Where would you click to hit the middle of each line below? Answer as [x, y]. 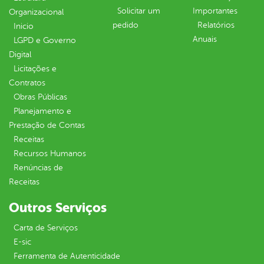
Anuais [205, 39]
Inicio [24, 27]
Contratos [27, 83]
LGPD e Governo [45, 41]
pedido [126, 25]
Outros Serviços [58, 208]
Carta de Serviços [46, 228]
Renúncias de [38, 168]
